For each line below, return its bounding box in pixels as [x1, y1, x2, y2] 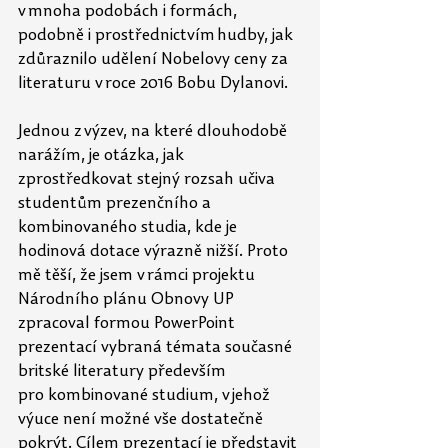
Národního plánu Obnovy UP [18, 292, 238, 308]
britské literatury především [18, 364, 230, 380]
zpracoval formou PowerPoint [18, 316, 239, 332]
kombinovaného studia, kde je [18, 220, 241, 236]
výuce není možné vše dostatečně [18, 412, 267, 428]
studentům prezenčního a [18, 196, 215, 212]
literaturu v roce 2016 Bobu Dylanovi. [18, 76, 296, 92]
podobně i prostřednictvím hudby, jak [18, 28, 297, 44]
